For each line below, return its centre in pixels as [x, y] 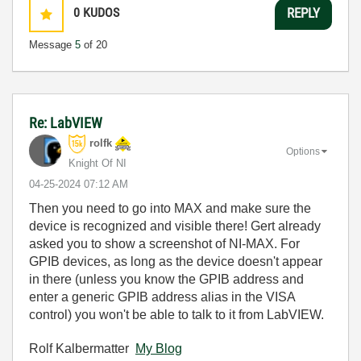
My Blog [159, 348]
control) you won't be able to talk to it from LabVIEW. [176, 314]
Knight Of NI [98, 163]
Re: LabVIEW [66, 122]
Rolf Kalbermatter [82, 348]
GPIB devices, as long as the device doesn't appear [176, 261]
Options [303, 152]
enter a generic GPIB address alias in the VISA [162, 297]
